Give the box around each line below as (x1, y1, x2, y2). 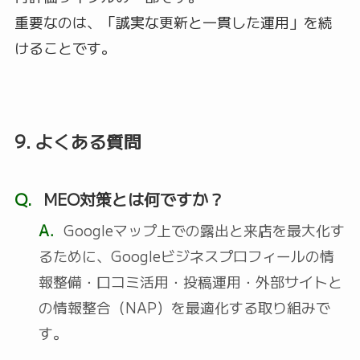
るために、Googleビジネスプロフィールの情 (38, 245, 334, 267)
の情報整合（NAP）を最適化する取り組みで (38, 297, 330, 318)
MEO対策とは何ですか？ (38, 187, 224, 211)
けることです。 (14, 37, 116, 59)
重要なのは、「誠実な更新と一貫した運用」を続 (14, 11, 333, 33)
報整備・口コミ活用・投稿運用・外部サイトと (38, 271, 342, 292)
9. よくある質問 (14, 129, 141, 154)
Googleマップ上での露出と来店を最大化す (59, 219, 346, 241)
